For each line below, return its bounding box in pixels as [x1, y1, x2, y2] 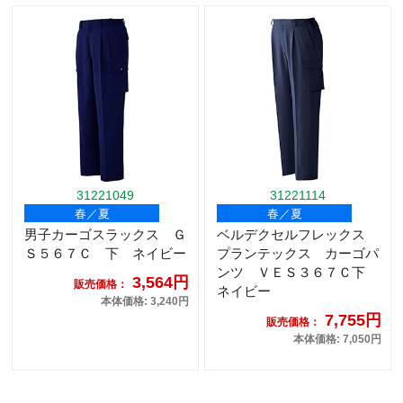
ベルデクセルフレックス [217, 227, 379, 243]
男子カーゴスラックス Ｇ [24, 227, 186, 243]
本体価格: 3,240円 [101, 295, 189, 309]
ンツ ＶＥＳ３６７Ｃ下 [217, 264, 379, 281]
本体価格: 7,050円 [293, 333, 381, 346]
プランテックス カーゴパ [217, 246, 379, 262]
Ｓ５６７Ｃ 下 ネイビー [24, 246, 186, 262]
